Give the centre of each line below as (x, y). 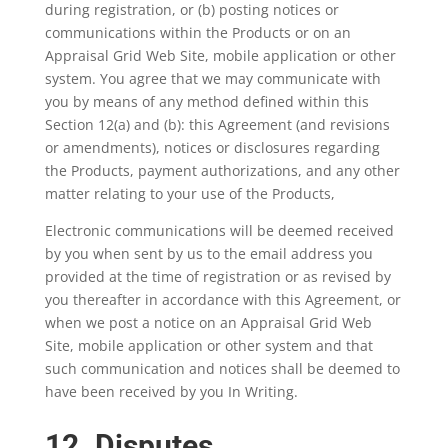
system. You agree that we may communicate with (212, 78)
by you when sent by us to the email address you (208, 253)
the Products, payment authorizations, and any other (222, 170)
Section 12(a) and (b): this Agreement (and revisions (217, 124)
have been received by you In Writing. (173, 391)
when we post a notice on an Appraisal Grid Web (208, 322)
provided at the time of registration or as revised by (217, 276)
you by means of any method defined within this (206, 101)
